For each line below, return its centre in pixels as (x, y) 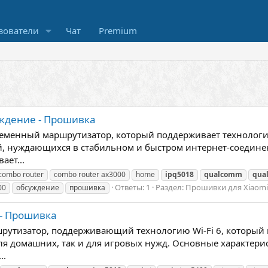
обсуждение (38, 187)
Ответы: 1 (133, 187)
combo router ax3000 (89, 174)
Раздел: (170, 187)
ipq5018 (179, 174)
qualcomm (223, 174)
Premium (118, 31)
